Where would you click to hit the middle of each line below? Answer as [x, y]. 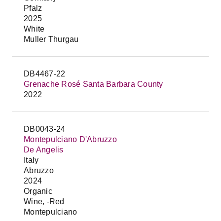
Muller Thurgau [51, 39]
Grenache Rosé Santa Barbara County [93, 84]
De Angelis [44, 150]
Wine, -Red [44, 202]
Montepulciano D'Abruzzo [70, 139]
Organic [38, 191]
